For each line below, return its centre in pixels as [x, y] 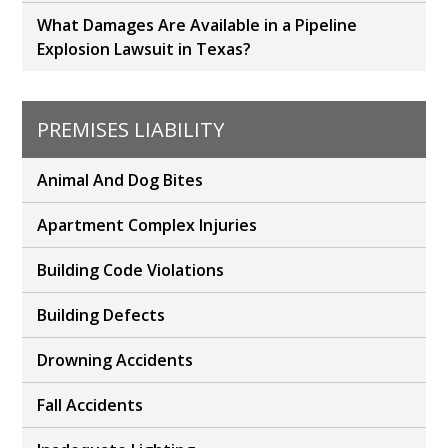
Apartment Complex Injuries [147, 225]
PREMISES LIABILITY [131, 130]
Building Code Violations [131, 270]
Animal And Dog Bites [120, 180]
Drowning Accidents [115, 360]
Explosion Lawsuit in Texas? [144, 49]
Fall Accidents [90, 405]
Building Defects [101, 315]
